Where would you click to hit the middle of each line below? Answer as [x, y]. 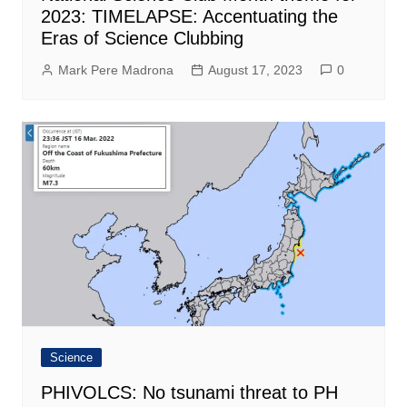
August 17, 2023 [255, 69]
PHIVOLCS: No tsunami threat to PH [189, 392]
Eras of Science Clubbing [142, 38]
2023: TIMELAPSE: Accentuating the [189, 16]
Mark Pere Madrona [115, 69]
